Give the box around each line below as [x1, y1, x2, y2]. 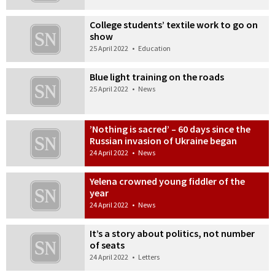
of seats [90, 238, 125, 251]
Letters [138, 252, 160, 261]
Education [138, 44, 171, 53]
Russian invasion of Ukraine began [90, 134, 238, 147]
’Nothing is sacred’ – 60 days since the [90, 123, 251, 136]
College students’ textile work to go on [90, 18, 258, 31]
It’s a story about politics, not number [90, 227, 255, 239]
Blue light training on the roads [90, 71, 225, 83]
